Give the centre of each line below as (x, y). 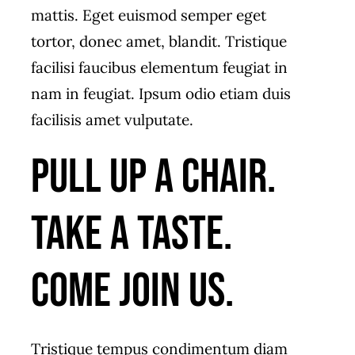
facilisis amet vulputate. (112, 119)
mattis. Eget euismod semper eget (148, 15)
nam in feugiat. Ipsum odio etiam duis (160, 93)
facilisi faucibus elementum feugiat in (159, 67)
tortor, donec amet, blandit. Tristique (158, 41)
